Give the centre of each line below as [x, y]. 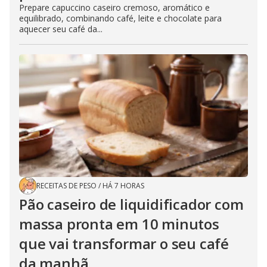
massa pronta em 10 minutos [119, 223]
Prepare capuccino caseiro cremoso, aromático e [114, 7]
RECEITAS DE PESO [66, 185]
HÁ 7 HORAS [123, 185]
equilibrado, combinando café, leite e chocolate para [120, 18]
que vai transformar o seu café [124, 243]
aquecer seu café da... [61, 29]
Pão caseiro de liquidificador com [131, 204]
